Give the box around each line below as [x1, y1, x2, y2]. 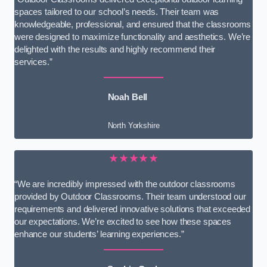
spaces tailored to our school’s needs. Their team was [14, 7, 219, 17]
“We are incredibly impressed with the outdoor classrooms [14, 179, 235, 189]
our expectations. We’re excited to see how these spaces [14, 216, 232, 226]
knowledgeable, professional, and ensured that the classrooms [14, 19, 252, 29]
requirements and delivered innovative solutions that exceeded [14, 204, 251, 214]
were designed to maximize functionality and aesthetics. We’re [14, 32, 251, 42]
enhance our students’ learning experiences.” [14, 229, 184, 239]
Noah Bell [107, 92, 148, 102]
